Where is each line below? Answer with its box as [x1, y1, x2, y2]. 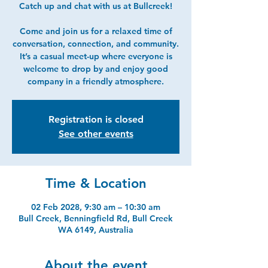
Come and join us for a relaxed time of [19, 25, 172, 36]
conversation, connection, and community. [13, 38, 179, 49]
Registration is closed [48, 113, 144, 125]
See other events [58, 127, 133, 139]
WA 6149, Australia [58, 224, 133, 235]
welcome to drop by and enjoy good [23, 63, 168, 74]
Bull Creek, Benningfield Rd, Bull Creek [19, 212, 173, 224]
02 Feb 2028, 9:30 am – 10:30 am [31, 201, 160, 212]
